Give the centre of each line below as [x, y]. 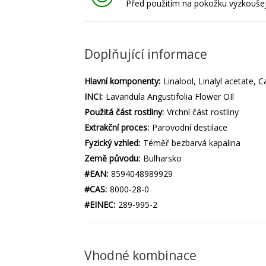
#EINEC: [100, 205]
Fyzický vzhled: [112, 143]
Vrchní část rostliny [203, 112]
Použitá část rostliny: [124, 112]
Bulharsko [162, 159]
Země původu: [112, 159]
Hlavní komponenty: [122, 81]
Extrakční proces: [117, 128]
